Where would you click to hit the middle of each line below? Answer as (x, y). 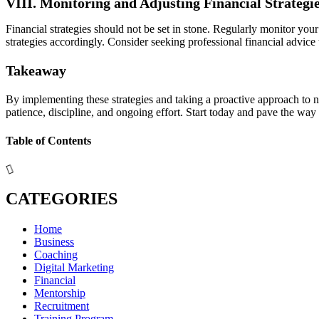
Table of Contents (48, 140)
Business (54, 241)
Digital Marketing (74, 267)
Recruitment (62, 305)
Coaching (56, 254)
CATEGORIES (62, 198)
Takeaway (36, 71)
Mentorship (60, 293)
